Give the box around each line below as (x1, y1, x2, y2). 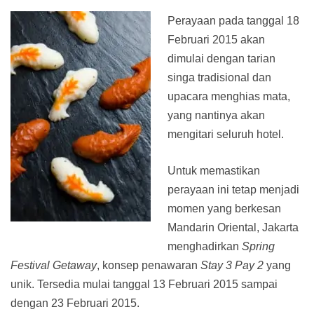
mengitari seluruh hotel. (168, 128, 284, 141)
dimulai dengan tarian (168, 53, 275, 65)
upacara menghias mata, (168, 90, 290, 103)
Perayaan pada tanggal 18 (168, 15, 299, 27)
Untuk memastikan (168, 165, 260, 177)
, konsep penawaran (97, 259, 200, 272)
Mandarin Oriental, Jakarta (168, 221, 299, 234)
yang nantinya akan (168, 109, 265, 122)
